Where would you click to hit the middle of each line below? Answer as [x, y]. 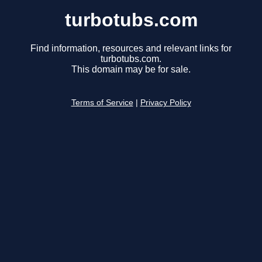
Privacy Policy [166, 103]
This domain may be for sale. [131, 70]
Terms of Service [102, 103]
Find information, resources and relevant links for [131, 49]
